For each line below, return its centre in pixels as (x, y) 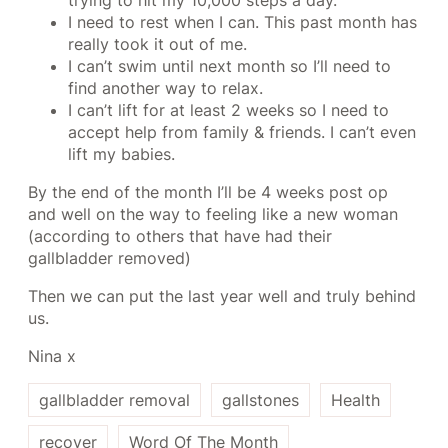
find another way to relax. (165, 88)
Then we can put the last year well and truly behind (222, 296)
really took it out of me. (157, 44)
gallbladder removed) (109, 258)
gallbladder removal (114, 400)
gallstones (260, 400)
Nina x (52, 356)
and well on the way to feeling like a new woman (213, 214)
